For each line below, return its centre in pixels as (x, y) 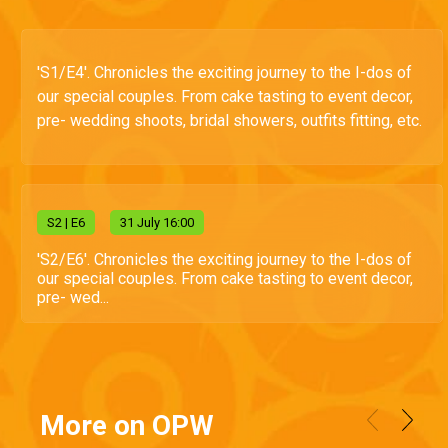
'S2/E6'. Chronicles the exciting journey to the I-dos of (224, 259)
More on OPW (127, 426)
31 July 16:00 (157, 222)
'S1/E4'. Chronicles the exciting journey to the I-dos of (224, 72)
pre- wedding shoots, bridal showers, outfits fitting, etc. (229, 120)
